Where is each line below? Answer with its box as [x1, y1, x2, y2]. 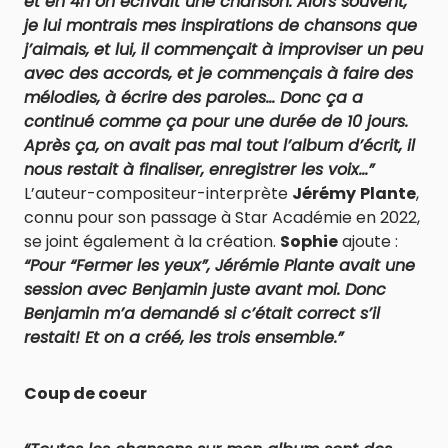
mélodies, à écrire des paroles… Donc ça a [24, 86, 363, 109]
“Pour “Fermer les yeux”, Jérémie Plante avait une [24, 254, 415, 277]
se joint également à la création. [24, 230, 280, 253]
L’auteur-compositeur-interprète [24, 182, 292, 205]
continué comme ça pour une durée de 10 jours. [24, 110, 408, 133]
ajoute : [338, 230, 398, 253]
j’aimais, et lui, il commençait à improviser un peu [24, 38, 423, 61]
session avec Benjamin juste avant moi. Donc [24, 278, 386, 301]
